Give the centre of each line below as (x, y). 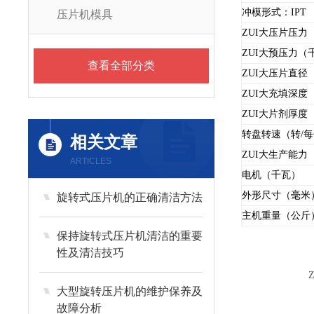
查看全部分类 (121, 66)
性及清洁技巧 (91, 253)
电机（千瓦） (271, 175)
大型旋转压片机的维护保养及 (130, 291)
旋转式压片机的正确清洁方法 (130, 197)
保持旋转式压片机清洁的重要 (130, 236)
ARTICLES (91, 161)
